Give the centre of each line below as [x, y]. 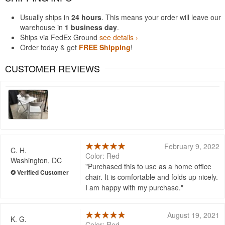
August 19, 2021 [193, 215]
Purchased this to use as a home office [150, 166]
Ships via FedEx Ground [60, 37]
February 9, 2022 [192, 146]
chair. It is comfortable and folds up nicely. [152, 177]
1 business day [91, 27]
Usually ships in [46, 17]
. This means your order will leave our [161, 17]
